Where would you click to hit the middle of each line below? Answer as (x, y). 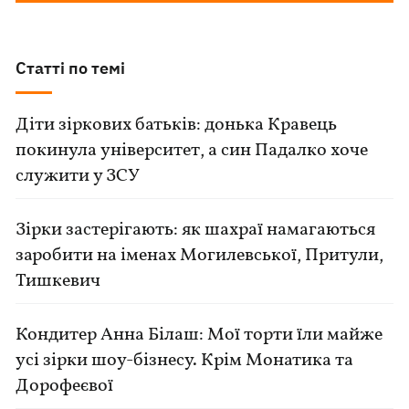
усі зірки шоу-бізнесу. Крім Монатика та (185, 361)
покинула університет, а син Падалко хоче (192, 151)
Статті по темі (71, 68)
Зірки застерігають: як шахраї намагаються (196, 230)
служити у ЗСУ (78, 176)
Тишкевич (58, 281)
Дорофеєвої (65, 386)
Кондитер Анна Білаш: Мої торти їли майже (199, 335)
